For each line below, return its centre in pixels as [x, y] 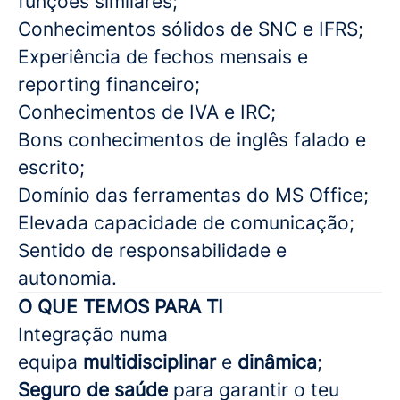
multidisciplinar [152, 362]
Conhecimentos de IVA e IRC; [147, 112]
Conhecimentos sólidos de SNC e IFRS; [191, 29]
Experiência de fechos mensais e [163, 57]
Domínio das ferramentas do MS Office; [193, 195]
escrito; [51, 167]
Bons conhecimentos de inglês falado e [192, 140]
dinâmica [277, 362]
